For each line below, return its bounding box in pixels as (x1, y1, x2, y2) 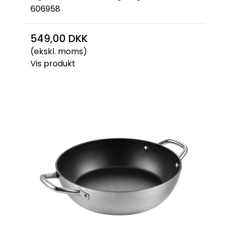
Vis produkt (30, 58, 75, 69)
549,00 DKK (30, 31, 88, 46)
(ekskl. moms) (30, 46, 87, 57)
